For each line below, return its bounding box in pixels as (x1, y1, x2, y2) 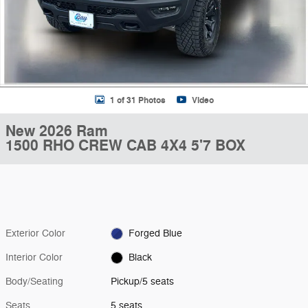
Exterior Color (5, 228, 65, 239)
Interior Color (5, 252, 63, 263)
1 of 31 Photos (109, 94, 166, 106)
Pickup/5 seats (111, 276, 175, 287)
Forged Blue (128, 228, 182, 239)
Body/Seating (5, 276, 63, 287)
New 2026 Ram (5, 122, 108, 141)
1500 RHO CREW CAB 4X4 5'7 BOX (5, 136, 245, 155)
